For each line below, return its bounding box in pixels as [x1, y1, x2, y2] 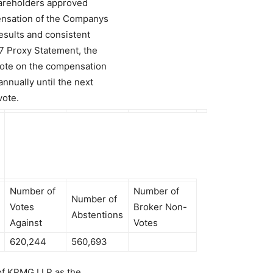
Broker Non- [133, 201, 187, 213]
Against [10, 217, 42, 229]
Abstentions [71, 209, 123, 221]
